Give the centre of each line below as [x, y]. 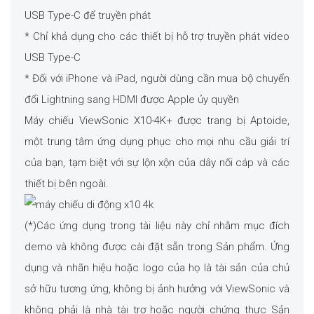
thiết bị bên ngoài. [67, 184]
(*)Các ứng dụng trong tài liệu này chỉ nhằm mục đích [157, 226]
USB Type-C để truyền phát [88, 16]
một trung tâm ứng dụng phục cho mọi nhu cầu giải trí [157, 142]
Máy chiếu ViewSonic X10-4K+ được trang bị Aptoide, [157, 121]
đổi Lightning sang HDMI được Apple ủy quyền [132, 100]
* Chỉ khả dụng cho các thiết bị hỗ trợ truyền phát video [157, 37]
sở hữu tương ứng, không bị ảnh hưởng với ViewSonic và [157, 289]
